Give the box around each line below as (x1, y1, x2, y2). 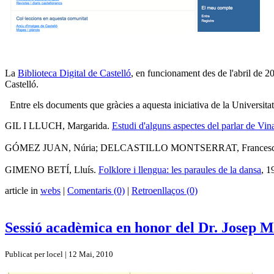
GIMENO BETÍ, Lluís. (5, 164, 98, 175)
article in (5, 185, 40, 196)
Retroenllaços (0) (131, 185, 198, 196)
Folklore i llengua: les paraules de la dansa (98, 164, 261, 175)
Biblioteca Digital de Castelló (18, 67, 131, 78)
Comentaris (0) (67, 185, 125, 196)
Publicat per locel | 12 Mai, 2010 (5, 249, 113, 259)
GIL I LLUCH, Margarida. (5, 120, 112, 131)
